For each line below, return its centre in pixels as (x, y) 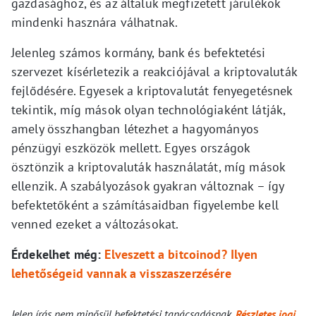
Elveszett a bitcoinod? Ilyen (181, 254)
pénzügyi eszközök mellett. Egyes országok (131, 147)
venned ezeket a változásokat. (95, 224)
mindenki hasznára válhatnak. (95, 22)
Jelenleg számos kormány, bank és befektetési (139, 52)
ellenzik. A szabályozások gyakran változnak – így (148, 186)
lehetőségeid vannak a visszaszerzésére (121, 273)
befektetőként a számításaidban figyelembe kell (145, 205)
